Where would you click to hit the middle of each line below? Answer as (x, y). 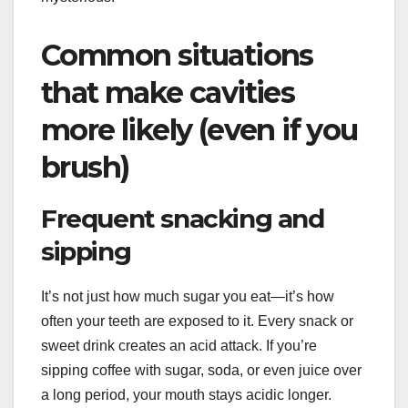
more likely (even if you (199, 130)
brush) (85, 168)
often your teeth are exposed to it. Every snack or (197, 321)
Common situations (177, 56)
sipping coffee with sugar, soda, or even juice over (201, 371)
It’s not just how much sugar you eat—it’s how (188, 297)
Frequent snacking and (183, 219)
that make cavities (168, 93)
